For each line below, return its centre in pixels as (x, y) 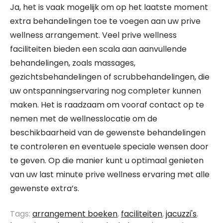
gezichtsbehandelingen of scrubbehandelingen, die (110, 77)
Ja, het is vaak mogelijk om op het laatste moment (109, 7)
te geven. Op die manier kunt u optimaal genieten (107, 161)
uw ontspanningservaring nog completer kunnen (106, 91)
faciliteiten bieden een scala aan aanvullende (98, 49)
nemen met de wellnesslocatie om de (84, 119)
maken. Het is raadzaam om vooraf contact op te (107, 105)
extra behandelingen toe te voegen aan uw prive (105, 21)
